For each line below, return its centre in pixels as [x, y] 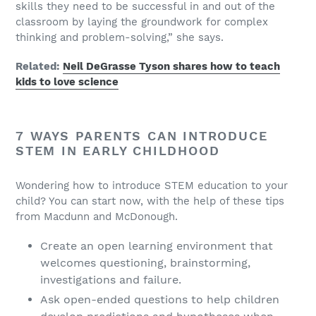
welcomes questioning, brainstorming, [145, 263]
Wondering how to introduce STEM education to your [152, 185]
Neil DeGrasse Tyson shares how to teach [171, 67]
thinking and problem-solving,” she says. [121, 37]
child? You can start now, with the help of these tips [150, 201]
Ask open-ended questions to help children [160, 300]
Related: [39, 67]
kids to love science [67, 82]
